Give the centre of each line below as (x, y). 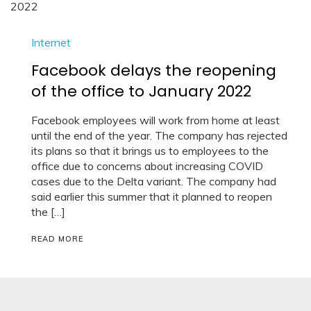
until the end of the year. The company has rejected (159, 135)
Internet (51, 42)
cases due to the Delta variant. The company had (154, 181)
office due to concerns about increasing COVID (147, 166)
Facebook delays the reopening (154, 70)
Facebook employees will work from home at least (155, 120)
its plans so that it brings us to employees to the (150, 150)
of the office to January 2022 (141, 91)
